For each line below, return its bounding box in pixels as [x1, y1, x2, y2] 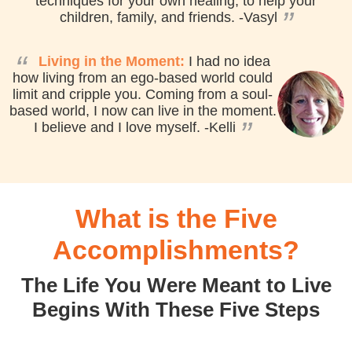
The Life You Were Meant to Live [20, 273, 332, 297]
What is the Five [75, 203, 277, 233]
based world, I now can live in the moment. [9, 102, 277, 119]
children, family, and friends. [59, 9, 239, 25]
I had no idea [185, 53, 270, 69]
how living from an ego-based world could [13, 69, 273, 86]
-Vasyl [238, 9, 277, 25]
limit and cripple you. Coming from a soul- [13, 86, 273, 102]
